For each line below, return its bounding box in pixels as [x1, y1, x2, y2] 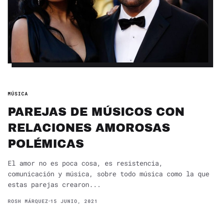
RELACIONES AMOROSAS [8, 121, 170, 134]
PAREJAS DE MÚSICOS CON [8, 105, 185, 118]
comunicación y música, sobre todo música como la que [8, 169, 209, 178]
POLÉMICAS [8, 137, 84, 150]
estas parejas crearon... [8, 179, 101, 189]
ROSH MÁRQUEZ [8, 198, 48, 204]
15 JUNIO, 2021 [50, 198, 98, 204]
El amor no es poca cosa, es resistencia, [8, 158, 163, 168]
